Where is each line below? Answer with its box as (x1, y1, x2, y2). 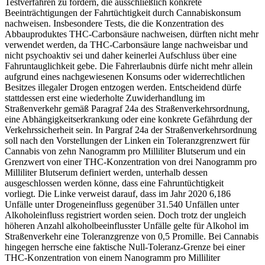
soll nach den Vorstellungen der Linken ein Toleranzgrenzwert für (5, 135, 250, 146)
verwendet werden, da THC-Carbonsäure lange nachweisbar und (5, 39, 248, 50)
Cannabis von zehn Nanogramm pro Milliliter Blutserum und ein (5, 146, 245, 156)
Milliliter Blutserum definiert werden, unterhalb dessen (5, 167, 208, 177)
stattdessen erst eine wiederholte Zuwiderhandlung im (5, 92, 205, 103)
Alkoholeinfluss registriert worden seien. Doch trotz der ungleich (5, 209, 246, 220)
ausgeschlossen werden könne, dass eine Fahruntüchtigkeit (5, 177, 224, 188)
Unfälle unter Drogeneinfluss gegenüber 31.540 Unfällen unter (5, 199, 239, 209)
